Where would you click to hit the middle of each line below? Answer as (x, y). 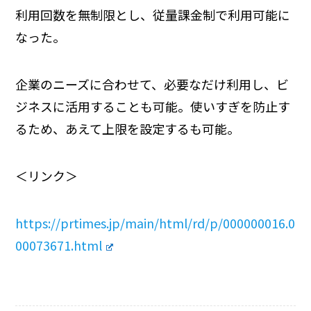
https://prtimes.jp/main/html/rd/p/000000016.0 (155, 222)
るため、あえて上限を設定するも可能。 (128, 128)
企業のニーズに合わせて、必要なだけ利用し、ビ (152, 84)
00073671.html (59, 245)
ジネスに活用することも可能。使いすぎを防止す (153, 106)
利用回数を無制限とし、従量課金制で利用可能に (153, 15)
